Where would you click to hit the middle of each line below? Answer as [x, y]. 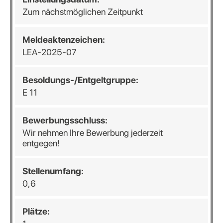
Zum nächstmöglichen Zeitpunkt [83, 12]
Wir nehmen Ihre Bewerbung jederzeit [93, 133]
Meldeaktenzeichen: [64, 40]
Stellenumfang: [53, 171]
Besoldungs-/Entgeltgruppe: [80, 80]
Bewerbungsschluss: [65, 120]
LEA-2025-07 [50, 52]
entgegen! [41, 143]
